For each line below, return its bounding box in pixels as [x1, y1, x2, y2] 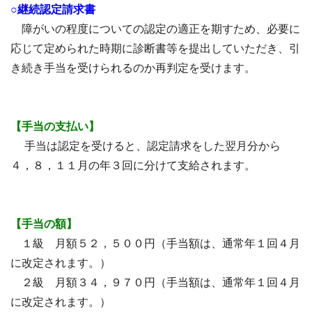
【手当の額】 [10, 218, 77, 230]
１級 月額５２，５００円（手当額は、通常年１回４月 [10, 237, 300, 249]
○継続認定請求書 [10, 3, 95, 15]
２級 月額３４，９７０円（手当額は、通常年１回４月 [10, 276, 300, 288]
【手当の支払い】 [10, 120, 100, 132]
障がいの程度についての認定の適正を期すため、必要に [10, 23, 300, 35]
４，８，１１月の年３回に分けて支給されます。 [10, 159, 256, 171]
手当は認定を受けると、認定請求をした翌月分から [10, 140, 281, 152]
